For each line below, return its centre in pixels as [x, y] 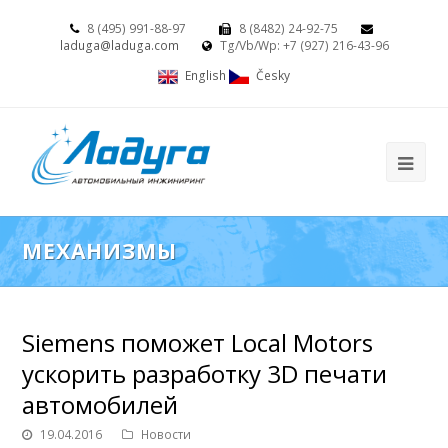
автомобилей [100, 404]
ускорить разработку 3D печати [205, 373]
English [205, 75]
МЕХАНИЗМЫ [100, 250]
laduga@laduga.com [119, 45]
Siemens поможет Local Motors [198, 342]
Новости [166, 434]
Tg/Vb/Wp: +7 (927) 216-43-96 [302, 45]
